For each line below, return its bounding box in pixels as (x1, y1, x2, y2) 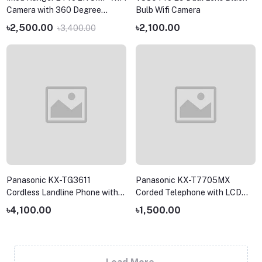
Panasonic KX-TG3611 (6, 175, 92, 185)
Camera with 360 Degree (6, 5, 101, 15)
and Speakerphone (135, 199, 206, 209)
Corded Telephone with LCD (135, 187, 242, 197)
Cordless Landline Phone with (6, 187, 118, 197)
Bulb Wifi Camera (135, 5, 201, 15)
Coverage (6, 18, 43, 27)
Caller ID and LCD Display (6, 199, 102, 209)
